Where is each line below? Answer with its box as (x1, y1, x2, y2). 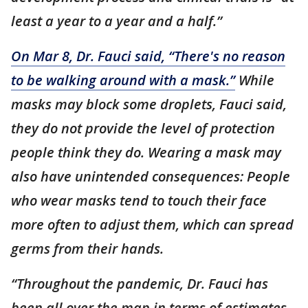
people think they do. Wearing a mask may (11, 143, 281, 162)
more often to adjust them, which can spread (11, 215, 294, 234)
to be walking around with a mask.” (11, 71, 235, 89)
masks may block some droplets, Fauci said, (11, 95, 287, 113)
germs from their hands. (11, 239, 164, 258)
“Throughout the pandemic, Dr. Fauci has (11, 274, 268, 293)
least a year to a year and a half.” (11, 12, 222, 30)
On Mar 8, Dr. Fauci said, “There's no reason (11, 47, 285, 65)
